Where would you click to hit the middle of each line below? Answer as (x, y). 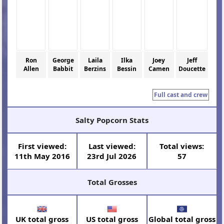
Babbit (63, 69)
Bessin (127, 69)
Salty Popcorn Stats (112, 120)
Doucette (192, 69)
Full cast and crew (180, 94)
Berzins (95, 69)
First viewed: (42, 146)
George (63, 60)
